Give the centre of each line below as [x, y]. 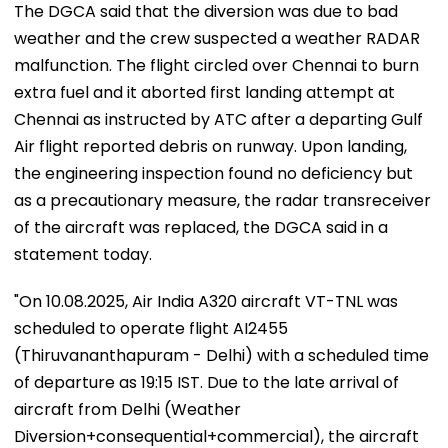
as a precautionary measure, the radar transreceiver [222, 200]
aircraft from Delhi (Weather [127, 409]
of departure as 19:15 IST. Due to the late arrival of [206, 382]
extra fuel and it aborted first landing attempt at [204, 92]
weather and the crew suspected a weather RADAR [217, 38]
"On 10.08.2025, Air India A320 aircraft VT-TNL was [206, 301]
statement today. [83, 254]
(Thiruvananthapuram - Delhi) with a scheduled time [221, 355]
